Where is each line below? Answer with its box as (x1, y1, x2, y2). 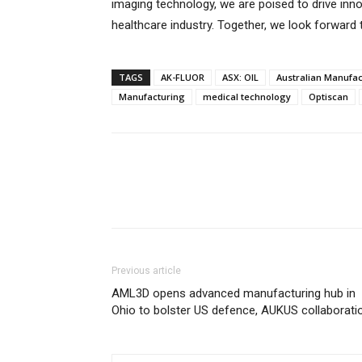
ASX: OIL (222, 71, 259, 84)
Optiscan (309, 90, 348, 103)
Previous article (112, 265, 181, 277)
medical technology (203, 90, 291, 103)
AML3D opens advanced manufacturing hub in (112, 286, 356, 301)
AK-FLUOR (161, 71, 204, 84)
